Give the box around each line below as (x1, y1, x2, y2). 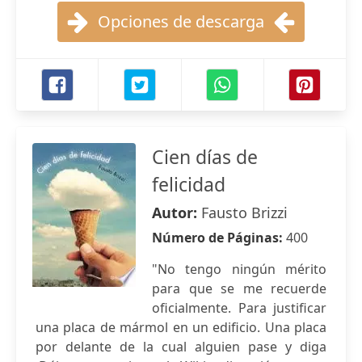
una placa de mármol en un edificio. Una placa (36, 318, 326, 336)
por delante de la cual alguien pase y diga (36, 338, 326, 356)
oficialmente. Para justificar (152, 299, 326, 317)
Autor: (152, 203, 201, 222)
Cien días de (152, 144, 258, 170)
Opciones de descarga (98, 11, 264, 32)
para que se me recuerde (152, 280, 326, 297)
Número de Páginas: (152, 229, 286, 246)
